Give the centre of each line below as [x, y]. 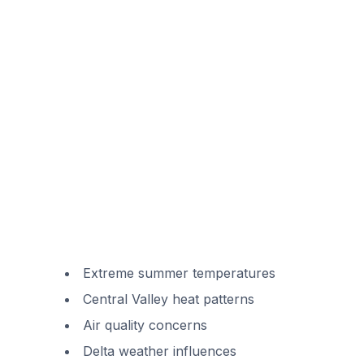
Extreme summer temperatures [179, 273]
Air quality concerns [145, 325]
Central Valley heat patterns [169, 299]
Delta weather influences [160, 351]
